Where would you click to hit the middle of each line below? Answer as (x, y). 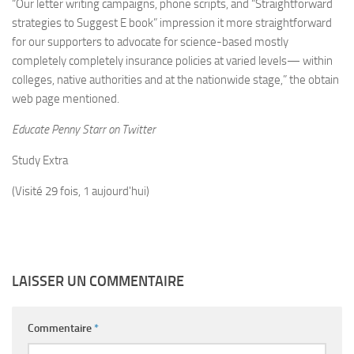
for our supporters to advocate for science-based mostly (150, 42)
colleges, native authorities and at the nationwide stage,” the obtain (175, 80)
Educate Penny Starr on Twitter (84, 130)
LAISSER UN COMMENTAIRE (98, 282)
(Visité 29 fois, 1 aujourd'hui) (81, 192)
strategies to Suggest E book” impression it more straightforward (172, 23)
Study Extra (40, 161)
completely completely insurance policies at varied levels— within (172, 61)
